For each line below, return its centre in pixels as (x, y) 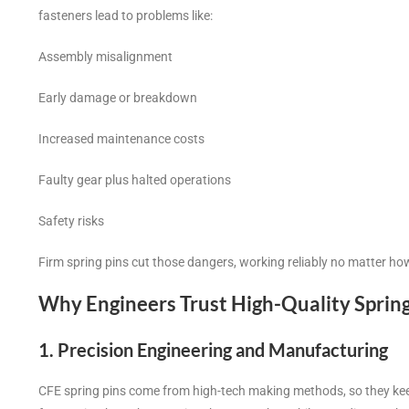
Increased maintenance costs (121, 139)
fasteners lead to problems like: (126, 16)
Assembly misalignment (105, 57)
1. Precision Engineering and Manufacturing (213, 350)
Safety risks (71, 221)
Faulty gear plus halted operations (135, 180)
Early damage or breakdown (118, 98)
